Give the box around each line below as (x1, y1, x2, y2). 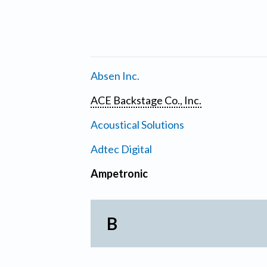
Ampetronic (91, 167, 148, 181)
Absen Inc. (91, 69, 139, 83)
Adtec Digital (91, 142, 152, 156)
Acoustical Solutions (91, 118, 184, 132)
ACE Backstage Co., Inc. (91, 94, 201, 107)
